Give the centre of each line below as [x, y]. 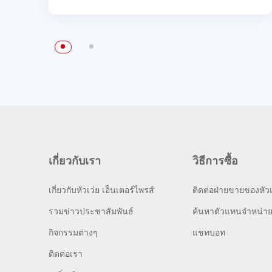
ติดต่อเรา [66, 254]
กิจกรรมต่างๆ [73, 233]
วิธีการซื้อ [215, 161]
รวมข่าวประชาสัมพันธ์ [91, 211]
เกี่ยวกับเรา [75, 161]
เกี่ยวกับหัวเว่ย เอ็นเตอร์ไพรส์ [101, 190]
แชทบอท [209, 233]
